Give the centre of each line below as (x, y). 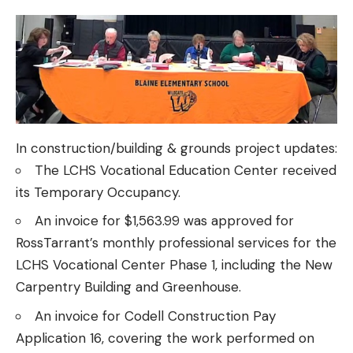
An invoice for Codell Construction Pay (155, 316)
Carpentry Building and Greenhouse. (128, 287)
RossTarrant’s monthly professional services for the (176, 243)
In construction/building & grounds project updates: (176, 148)
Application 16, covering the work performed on (165, 338)
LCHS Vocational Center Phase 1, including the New (174, 265)
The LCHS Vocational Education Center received (186, 170)
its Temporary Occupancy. (98, 192)
